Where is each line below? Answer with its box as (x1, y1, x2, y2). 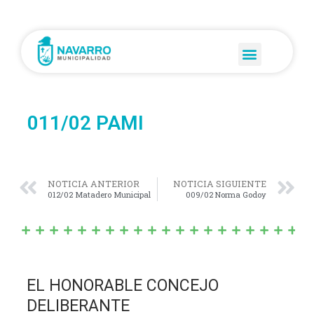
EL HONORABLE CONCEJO (27, 275, 219, 295)
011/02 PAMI (27, 111, 144, 135)
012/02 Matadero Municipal (47, 189, 151, 200)
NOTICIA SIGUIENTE (173, 178, 267, 190)
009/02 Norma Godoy (186, 189, 267, 200)
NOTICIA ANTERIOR (47, 178, 139, 190)
